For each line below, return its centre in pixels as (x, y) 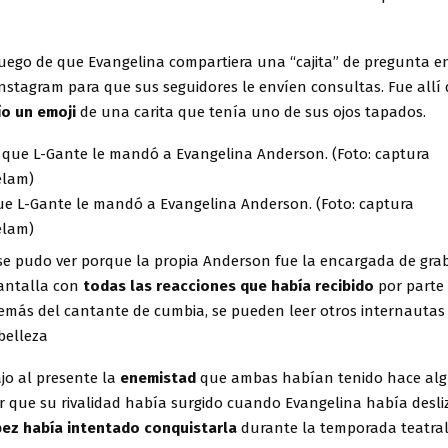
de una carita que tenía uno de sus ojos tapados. (253, 111)
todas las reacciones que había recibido (228, 285)
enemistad (160, 377)
